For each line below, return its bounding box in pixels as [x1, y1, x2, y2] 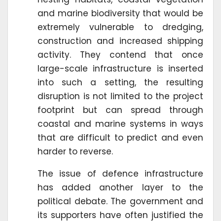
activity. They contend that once [37, 48, 203, 61]
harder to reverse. [37, 145, 113, 157]
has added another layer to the [37, 181, 203, 193]
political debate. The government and [37, 195, 203, 207]
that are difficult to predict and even [37, 131, 203, 144]
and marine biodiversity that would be [37, 7, 203, 19]
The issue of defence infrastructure [37, 167, 203, 180]
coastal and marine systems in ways [37, 117, 203, 130]
